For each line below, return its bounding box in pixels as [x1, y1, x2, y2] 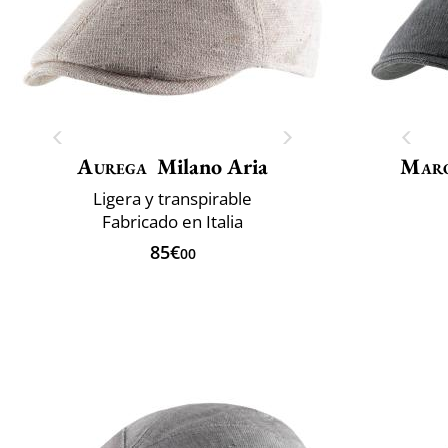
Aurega [77, 151, 148, 181]
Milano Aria [156, 151, 268, 181]
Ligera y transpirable [93, 186, 252, 210]
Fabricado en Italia [102, 209, 243, 233]
